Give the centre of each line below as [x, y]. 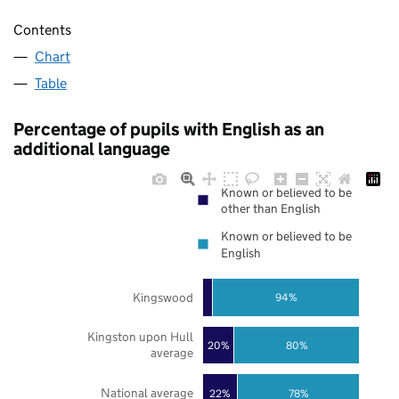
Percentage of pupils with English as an [169, 130]
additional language [92, 149]
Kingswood [163, 297]
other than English [271, 209]
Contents [42, 30]
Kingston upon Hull [140, 337]
